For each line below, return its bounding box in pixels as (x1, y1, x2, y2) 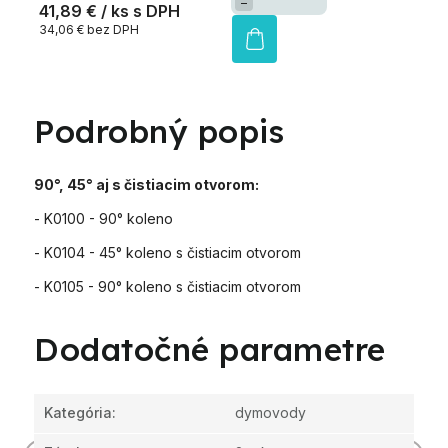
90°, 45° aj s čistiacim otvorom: (34, 176, 262, 194)
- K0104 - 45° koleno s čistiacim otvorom (34, 244, 301, 262)
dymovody (235, 404, 306, 422)
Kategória (44, 404, 112, 422)
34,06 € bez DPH (39, 22, 139, 38)
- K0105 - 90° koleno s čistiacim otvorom (34, 278, 301, 296)
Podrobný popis (34, 111, 284, 152)
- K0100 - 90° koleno (34, 210, 173, 228)
